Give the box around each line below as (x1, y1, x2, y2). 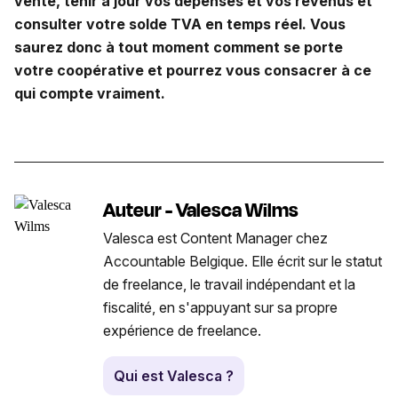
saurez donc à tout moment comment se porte (14, 37, 343, 56)
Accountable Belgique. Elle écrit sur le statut (103, 251, 382, 270)
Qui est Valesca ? (114, 366, 234, 385)
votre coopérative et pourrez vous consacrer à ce (14, 60, 371, 79)
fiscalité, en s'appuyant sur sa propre (103, 298, 338, 316)
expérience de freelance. (103, 321, 261, 339)
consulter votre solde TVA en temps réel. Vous (14, 14, 346, 33)
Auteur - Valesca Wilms (103, 195, 298, 225)
